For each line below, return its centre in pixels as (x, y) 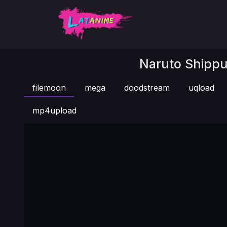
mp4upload (54, 110)
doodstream (147, 88)
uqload (201, 88)
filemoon (49, 88)
